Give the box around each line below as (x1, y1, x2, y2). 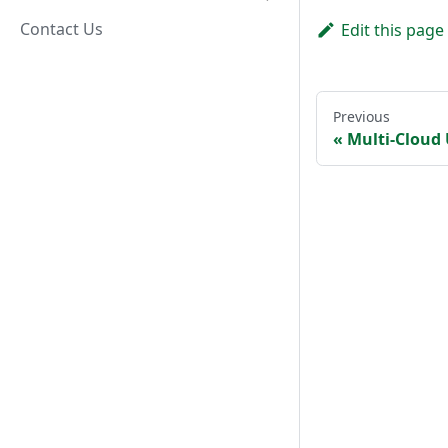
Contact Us (20, 18, 103, 40)
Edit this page (340, 19, 444, 42)
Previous (333, 107, 390, 127)
